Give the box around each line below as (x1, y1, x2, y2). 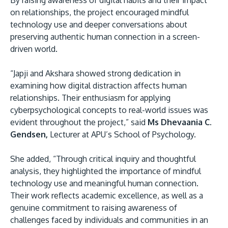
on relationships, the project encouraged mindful (10, 7, 189, 18)
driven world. (10, 44, 60, 54)
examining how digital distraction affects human (10, 80, 187, 91)
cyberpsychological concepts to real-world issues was (10, 105, 208, 116)
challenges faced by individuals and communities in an (10, 215, 208, 225)
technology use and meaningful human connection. (10, 178, 198, 189)
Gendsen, (10, 129, 48, 140)
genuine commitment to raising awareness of (10, 203, 177, 213)
